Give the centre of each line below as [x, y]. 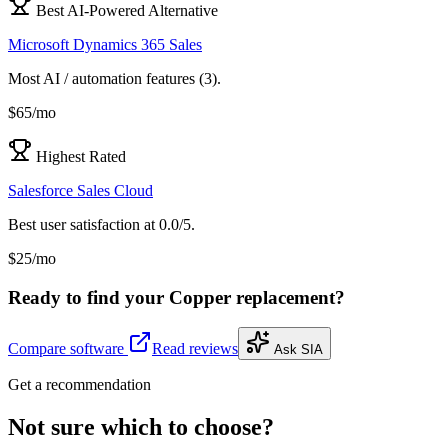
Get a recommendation [79, 385]
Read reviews [195, 349]
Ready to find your [88, 297]
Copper [200, 297]
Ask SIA [298, 350]
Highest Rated [81, 156]
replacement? [288, 297]
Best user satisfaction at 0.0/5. [101, 224]
